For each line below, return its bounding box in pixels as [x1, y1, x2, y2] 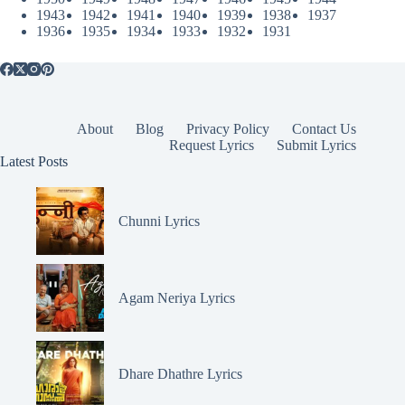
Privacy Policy [186, 120, 270, 137]
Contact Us [292, 120, 357, 137]
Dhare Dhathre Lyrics [118, 366, 242, 382]
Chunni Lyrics [118, 212, 200, 229]
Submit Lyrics [277, 137, 357, 153]
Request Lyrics [169, 137, 255, 153]
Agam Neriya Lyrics [118, 289, 235, 306]
